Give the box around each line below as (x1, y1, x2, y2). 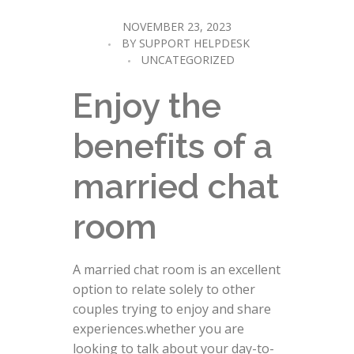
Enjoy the (72, 85, 221, 126)
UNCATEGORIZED (141, 51, 235, 67)
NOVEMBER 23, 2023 (122, 18, 232, 34)
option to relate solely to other (72, 281, 255, 299)
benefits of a (72, 125, 273, 166)
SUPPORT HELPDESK (139, 35, 250, 51)
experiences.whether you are (72, 320, 244, 338)
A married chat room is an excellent (72, 261, 281, 279)
